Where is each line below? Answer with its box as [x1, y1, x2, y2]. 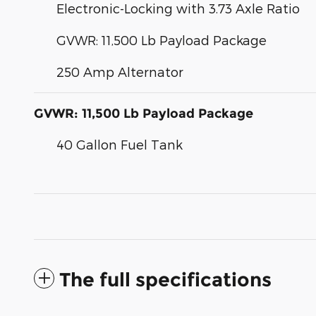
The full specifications [59, 268, 272, 292]
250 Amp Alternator [56, 64, 183, 80]
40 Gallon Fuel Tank [56, 137, 183, 152]
